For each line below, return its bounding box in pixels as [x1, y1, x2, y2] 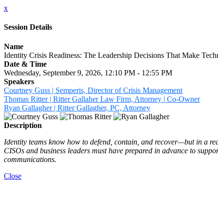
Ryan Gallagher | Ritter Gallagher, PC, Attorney [4, 103, 150, 112]
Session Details [4, 23, 52, 32]
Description [4, 121, 42, 129]
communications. [4, 155, 56, 163]
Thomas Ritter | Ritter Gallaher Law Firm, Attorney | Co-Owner [4, 94, 200, 103]
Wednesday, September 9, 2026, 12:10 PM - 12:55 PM [4, 68, 172, 77]
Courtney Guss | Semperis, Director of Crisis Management [4, 86, 182, 94]
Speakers [4, 77, 34, 86]
